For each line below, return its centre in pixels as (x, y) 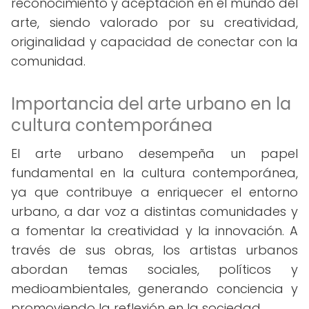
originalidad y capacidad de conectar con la (154, 42)
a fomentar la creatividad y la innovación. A (154, 231)
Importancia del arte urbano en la (151, 104)
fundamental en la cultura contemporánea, (154, 173)
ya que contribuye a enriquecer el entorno (154, 192)
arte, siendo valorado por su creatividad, (154, 22)
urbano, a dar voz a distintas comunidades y (154, 211)
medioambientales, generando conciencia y (154, 289)
